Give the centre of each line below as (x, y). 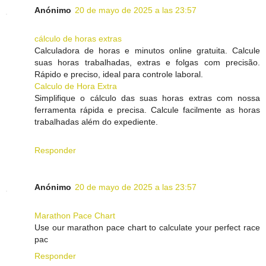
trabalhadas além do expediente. (96, 122)
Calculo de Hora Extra (76, 86)
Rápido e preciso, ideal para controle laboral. (119, 75)
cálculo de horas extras (78, 39)
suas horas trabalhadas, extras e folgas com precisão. (147, 63)
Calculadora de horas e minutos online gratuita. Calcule (147, 51)
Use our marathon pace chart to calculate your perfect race (147, 228)
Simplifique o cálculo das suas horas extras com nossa (147, 98)
